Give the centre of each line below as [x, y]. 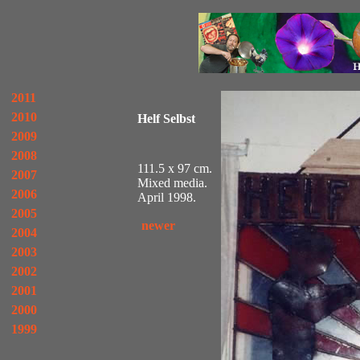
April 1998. [167, 197]
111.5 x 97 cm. [175, 168]
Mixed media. [172, 183]
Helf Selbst [166, 119]
